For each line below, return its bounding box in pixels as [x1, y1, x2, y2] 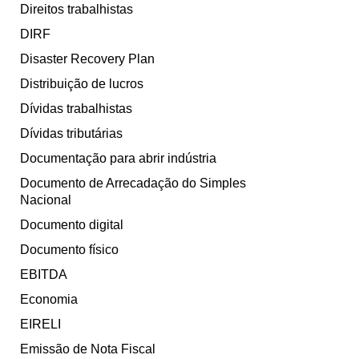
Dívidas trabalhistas [20, 102, 132, 116]
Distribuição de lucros [20, 77, 143, 91]
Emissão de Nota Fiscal [20, 342, 155, 357]
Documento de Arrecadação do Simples [20, 176, 246, 191]
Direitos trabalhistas [20, 2, 133, 17]
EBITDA [20, 268, 67, 282]
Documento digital [20, 218, 123, 232]
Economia [20, 292, 78, 307]
